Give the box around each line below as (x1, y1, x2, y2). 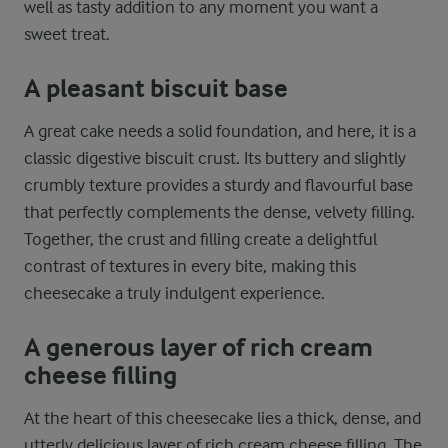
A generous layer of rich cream (24, 331, 373, 363)
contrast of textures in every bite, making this (24, 255, 356, 276)
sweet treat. (24, 23, 110, 44)
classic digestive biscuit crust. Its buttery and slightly (24, 147, 406, 168)
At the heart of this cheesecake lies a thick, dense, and (24, 407, 421, 428)
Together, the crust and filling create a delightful (24, 228, 377, 249)
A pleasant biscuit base (24, 72, 288, 104)
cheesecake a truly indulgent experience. (24, 282, 325, 303)
